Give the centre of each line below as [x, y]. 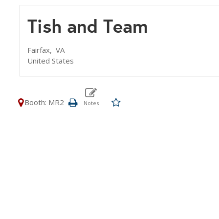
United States [51, 61]
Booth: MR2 [44, 102]
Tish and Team [88, 26]
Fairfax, [42, 50]
